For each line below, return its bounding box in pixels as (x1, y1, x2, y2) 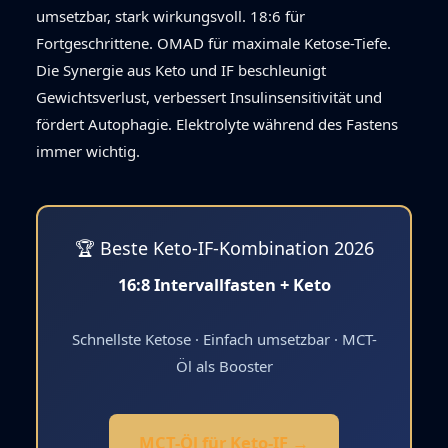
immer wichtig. (36, 141, 140, 162)
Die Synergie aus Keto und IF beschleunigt (36, 60, 326, 81)
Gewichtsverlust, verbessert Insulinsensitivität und (36, 87, 382, 108)
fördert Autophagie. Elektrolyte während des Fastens (36, 114, 398, 135)
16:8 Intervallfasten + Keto (117, 272, 331, 296)
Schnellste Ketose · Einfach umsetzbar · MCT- (71, 329, 377, 350)
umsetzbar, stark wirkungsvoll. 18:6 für (36, 6, 305, 27)
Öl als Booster (175, 356, 273, 377)
